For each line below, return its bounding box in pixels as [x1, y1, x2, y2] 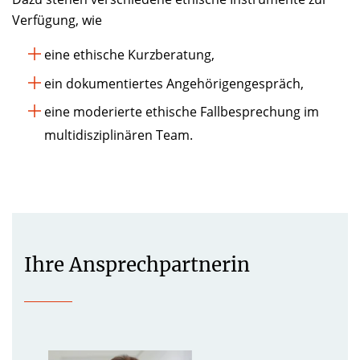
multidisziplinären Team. [44, 126, 193, 145]
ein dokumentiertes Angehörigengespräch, [44, 74, 304, 92]
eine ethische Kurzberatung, [44, 46, 215, 63]
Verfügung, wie [12, 11, 102, 29]
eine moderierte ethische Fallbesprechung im [44, 103, 319, 121]
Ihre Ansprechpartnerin [24, 252, 250, 278]
